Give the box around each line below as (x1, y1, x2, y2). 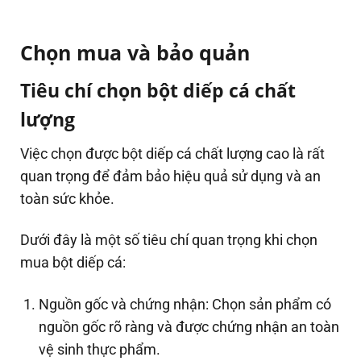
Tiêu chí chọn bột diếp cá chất (20, 77, 296, 103)
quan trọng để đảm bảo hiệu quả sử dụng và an (20, 168, 321, 185)
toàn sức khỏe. (20, 190, 118, 208)
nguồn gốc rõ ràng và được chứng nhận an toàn (39, 317, 340, 335)
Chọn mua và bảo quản (20, 39, 250, 67)
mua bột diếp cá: (20, 254, 126, 272)
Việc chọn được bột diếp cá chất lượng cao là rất (20, 145, 325, 163)
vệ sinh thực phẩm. (39, 340, 161, 358)
